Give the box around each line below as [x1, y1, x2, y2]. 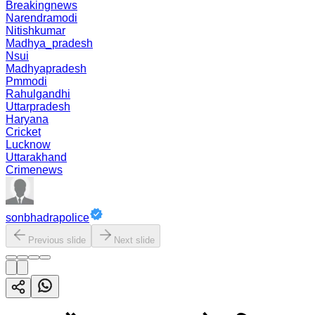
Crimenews [6, 164, 63, 176]
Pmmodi [6, 75, 47, 87]
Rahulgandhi [6, 88, 70, 100]
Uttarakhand [6, 151, 67, 163]
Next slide [114, 235, 155, 245]
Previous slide [28, 235, 86, 245]
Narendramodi [6, 12, 77, 24]
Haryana [6, 113, 49, 125]
